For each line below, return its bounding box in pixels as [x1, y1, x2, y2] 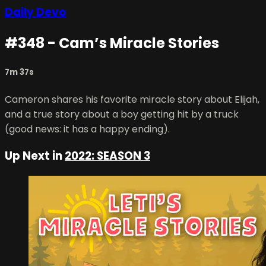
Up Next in [5, 148, 65, 164]
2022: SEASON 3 [65, 148, 150, 164]
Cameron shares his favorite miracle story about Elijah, [5, 92, 259, 106]
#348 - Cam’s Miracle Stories [5, 33, 219, 53]
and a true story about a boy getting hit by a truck [5, 107, 239, 121]
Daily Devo [5, 4, 66, 21]
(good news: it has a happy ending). [5, 122, 170, 136]
